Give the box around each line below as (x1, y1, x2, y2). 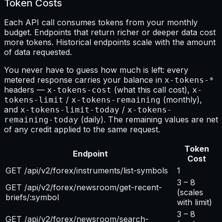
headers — (4, 84, 47, 95)
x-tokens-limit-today (20, 105, 119, 114)
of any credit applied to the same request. (4, 124, 160, 134)
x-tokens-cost (47, 85, 111, 95)
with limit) (177, 197, 212, 207)
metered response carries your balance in (4, 74, 165, 85)
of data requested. (4, 47, 72, 57)
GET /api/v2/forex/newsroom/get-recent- (5, 182, 162, 192)
